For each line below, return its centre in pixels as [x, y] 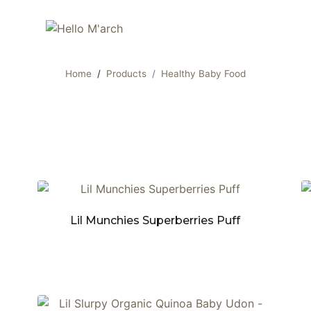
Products [126, 74]
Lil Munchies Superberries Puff [155, 220]
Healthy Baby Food [203, 74]
